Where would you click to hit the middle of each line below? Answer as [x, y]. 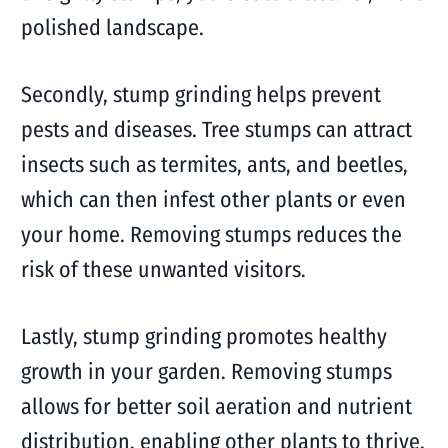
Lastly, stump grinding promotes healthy [203, 336]
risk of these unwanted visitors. [163, 269]
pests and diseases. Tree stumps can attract [216, 129]
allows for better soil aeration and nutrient [216, 406]
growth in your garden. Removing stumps [206, 371]
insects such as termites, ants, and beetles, [214, 164]
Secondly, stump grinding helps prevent [200, 94]
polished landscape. [112, 27]
